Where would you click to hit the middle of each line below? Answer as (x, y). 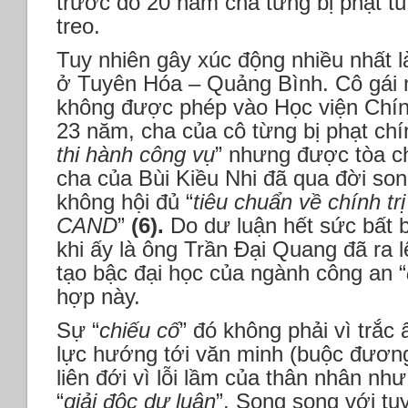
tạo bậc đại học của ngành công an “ (231, 273)
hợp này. (98, 297)
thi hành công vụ (136, 155)
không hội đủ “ (125, 202)
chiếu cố (139, 331)
